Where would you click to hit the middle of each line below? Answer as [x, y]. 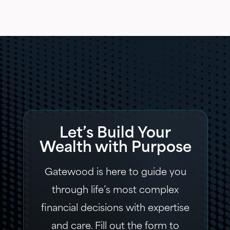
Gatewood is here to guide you [115, 172]
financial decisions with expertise [116, 208]
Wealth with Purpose [115, 148]
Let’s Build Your [116, 134]
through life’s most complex [116, 190]
